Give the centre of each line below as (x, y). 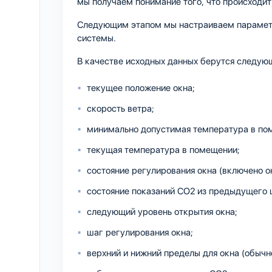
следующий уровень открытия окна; (162, 212)
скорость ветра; (121, 108)
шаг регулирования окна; (140, 232)
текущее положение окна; (141, 88)
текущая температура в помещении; (163, 150)
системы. (97, 38)
